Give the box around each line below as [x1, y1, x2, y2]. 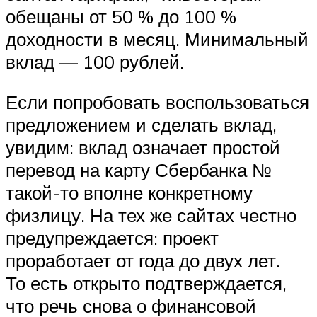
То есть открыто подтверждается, [6, 272, 287, 295]
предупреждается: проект [6, 226, 219, 250]
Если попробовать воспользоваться [6, 91, 309, 114]
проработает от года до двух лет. [6, 249, 280, 272]
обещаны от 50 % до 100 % [6, 4, 236, 28]
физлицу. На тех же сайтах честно [6, 204, 296, 227]
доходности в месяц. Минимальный [6, 27, 309, 50]
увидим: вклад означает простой [6, 136, 280, 159]
